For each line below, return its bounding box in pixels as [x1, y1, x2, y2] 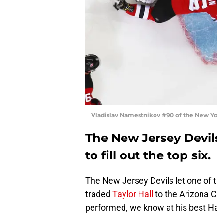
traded [85, 188, 112, 199]
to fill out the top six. [85, 148, 211, 162]
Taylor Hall [112, 188, 153, 199]
